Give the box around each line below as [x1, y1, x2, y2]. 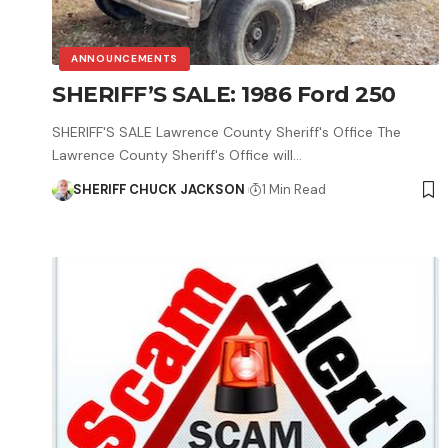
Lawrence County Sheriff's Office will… [52, 145, 302, 164]
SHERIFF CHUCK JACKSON [72, 180, 245, 198]
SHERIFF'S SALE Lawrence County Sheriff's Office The [52, 122, 401, 141]
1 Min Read [261, 180, 326, 198]
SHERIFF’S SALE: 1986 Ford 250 [52, 80, 396, 108]
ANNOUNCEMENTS [71, 51, 179, 65]
